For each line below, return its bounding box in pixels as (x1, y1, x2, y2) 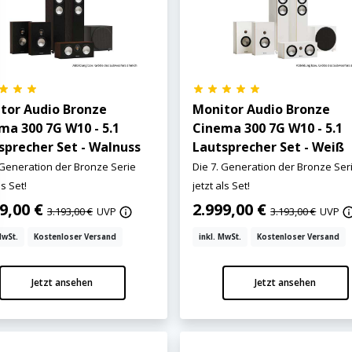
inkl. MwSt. (199, 231, 242, 242)
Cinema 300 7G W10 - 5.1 (192, 119, 343, 137)
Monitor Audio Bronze (192, 100, 331, 118)
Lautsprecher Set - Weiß (192, 137, 345, 156)
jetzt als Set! (192, 178, 251, 192)
